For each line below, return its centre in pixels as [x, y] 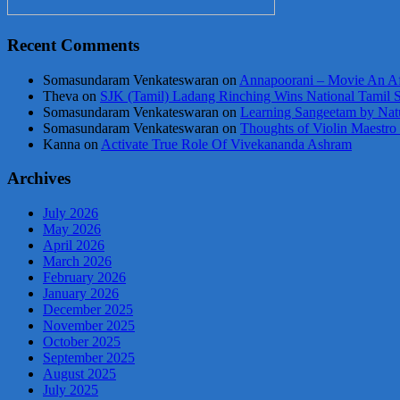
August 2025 [79, 374]
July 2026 [71, 213]
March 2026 [77, 262]
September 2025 [89, 358]
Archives [39, 179]
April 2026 [74, 246]
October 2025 [82, 342]
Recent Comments [73, 45]
